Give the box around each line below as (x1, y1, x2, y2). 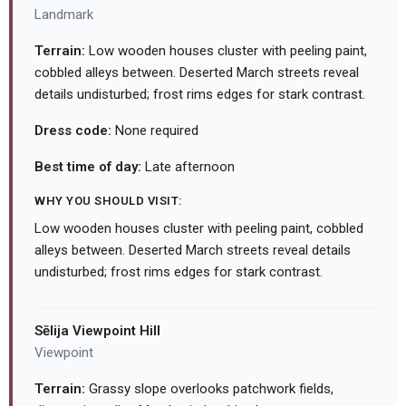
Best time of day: (34, 159, 141, 176)
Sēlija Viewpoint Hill (34, 323, 160, 340)
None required (111, 122, 198, 140)
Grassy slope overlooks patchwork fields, (85, 381, 333, 398)
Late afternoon (141, 159, 235, 176)
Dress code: (34, 122, 111, 140)
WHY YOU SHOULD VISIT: (34, 194, 183, 208)
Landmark (34, 6, 93, 24)
